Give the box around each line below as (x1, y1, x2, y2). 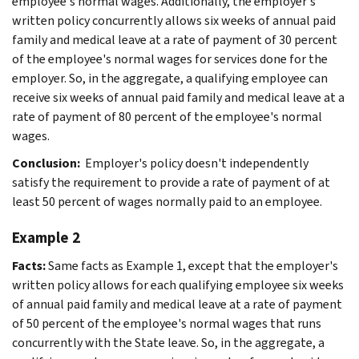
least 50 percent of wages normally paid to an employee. (12, 192, 322, 210)
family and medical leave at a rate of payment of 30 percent (12, 30, 337, 48)
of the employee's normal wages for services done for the (12, 50, 328, 67)
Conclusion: (12, 154, 83, 171)
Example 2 (12, 227, 80, 248)
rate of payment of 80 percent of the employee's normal (12, 107, 322, 125)
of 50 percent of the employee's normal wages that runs (12, 314, 321, 332)
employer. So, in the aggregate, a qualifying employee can (12, 69, 328, 87)
